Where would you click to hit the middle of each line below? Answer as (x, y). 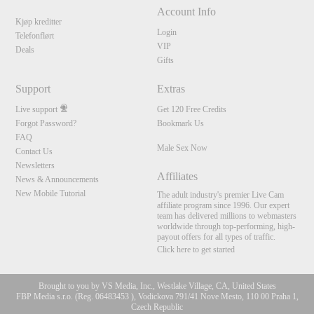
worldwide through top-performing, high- (226, 227)
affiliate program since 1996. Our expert (223, 206)
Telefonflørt (35, 36)
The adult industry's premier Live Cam (220, 195)
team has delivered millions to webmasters (226, 216)
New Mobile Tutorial (51, 194)
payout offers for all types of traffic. (216, 237)
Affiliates (177, 177)
